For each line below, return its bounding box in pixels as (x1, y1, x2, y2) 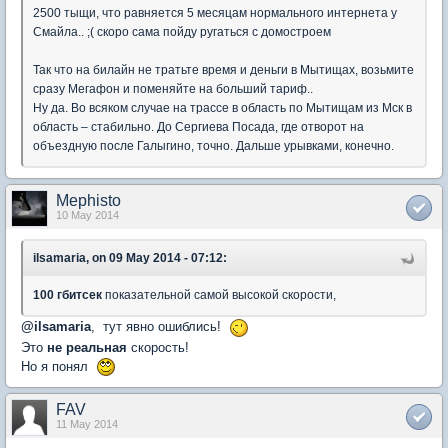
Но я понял (21, 358, 96, 374)
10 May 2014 (56, 209, 119, 221)
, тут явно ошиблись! (91, 319, 229, 334)
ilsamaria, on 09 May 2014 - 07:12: (33, 251, 227, 265)
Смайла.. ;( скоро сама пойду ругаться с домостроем (33, 25, 331, 39)
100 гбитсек (33, 288, 102, 302)
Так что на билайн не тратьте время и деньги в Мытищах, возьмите (33, 63, 414, 77)
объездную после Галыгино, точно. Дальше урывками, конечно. (33, 139, 394, 153)
